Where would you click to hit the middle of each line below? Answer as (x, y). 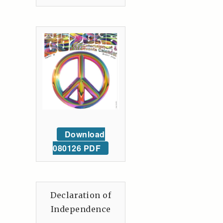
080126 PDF (77, 148)
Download (85, 134)
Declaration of (81, 195)
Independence (81, 209)
